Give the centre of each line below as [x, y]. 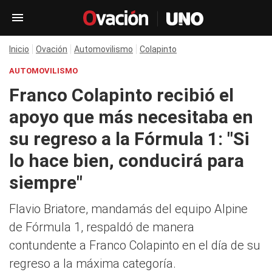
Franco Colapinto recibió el [121, 95]
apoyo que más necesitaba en [131, 117]
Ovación [52, 49]
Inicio [19, 49]
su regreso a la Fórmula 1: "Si [129, 139]
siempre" [46, 182]
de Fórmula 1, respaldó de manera [102, 227]
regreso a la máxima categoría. [93, 263]
